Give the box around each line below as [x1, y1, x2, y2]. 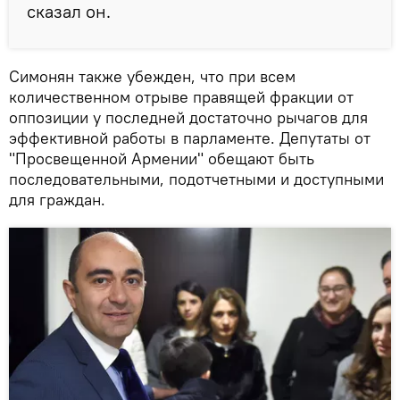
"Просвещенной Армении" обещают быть [9, 147, 314, 169]
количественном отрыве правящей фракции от [9, 86, 354, 107]
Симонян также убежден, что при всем [9, 65, 296, 87]
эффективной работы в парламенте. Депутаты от [9, 127, 371, 148]
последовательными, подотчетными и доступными [9, 168, 384, 189]
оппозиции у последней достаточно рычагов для [9, 106, 368, 128]
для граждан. [9, 188, 105, 210]
